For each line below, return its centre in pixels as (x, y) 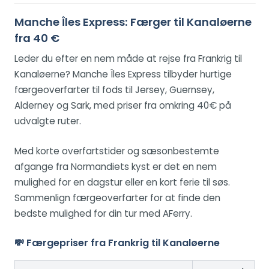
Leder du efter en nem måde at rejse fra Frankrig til (128, 59)
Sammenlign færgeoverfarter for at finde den (117, 198)
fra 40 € (37, 38)
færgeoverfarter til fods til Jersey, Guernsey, (114, 90)
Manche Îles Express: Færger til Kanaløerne (133, 22)
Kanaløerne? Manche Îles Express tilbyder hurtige (123, 74)
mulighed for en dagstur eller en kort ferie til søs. (122, 183)
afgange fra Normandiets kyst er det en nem (116, 167)
